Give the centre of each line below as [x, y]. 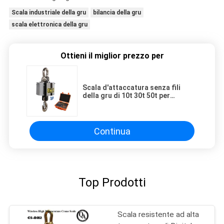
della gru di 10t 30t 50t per [126, 96]
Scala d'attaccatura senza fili [131, 88]
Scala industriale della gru [48, 13]
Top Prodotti [112, 182]
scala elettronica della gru [49, 25]
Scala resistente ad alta [158, 215]
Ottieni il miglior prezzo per [112, 56]
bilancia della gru [117, 13]
